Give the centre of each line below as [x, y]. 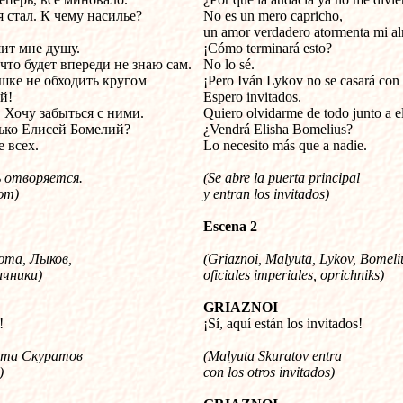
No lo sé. [229, 64]
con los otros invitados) [269, 372]
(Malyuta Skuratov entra [273, 356]
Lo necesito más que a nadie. [285, 145]
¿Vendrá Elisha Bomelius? [278, 129]
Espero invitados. [252, 97]
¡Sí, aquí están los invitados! [283, 323]
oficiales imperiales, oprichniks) [294, 275]
